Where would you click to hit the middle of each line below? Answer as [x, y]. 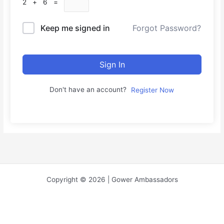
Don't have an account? [90, 89]
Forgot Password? [166, 28]
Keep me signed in [75, 28]
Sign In [112, 64]
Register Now [152, 90]
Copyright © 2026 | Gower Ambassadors [112, 179]
